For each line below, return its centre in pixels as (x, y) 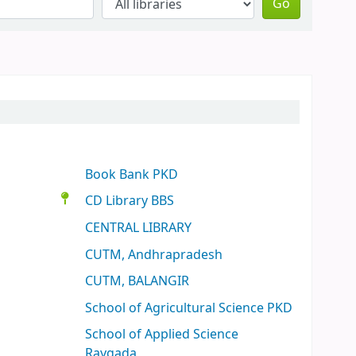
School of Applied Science (162, 335)
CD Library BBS (130, 201)
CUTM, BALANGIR (137, 282)
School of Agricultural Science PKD (189, 308)
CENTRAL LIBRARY (139, 228)
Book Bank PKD (132, 174)
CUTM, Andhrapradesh (154, 255)
